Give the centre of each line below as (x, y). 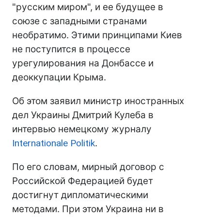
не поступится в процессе (71, 49)
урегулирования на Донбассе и (83, 63)
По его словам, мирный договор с (88, 167)
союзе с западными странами (79, 21)
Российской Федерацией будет (83, 181)
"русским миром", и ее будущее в (88, 7)
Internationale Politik (54, 143)
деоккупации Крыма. (59, 77)
